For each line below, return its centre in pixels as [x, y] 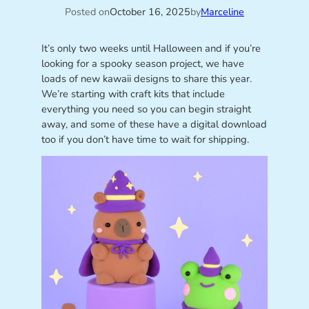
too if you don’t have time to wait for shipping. [145, 139]
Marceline [222, 12]
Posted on [87, 12]
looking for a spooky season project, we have [142, 63]
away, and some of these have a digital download [154, 124]
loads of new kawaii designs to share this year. [146, 78]
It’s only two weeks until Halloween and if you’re [151, 48]
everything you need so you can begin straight [146, 109]
